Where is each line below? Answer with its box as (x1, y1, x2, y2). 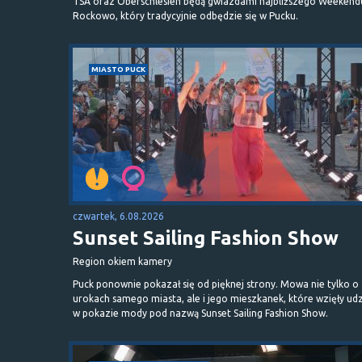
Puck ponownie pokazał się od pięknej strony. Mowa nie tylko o (73, 278, 359, 289)
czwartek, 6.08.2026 (73, 210, 164, 221)
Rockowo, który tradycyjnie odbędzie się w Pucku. (73, 10, 298, 21)
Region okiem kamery (73, 255, 172, 267)
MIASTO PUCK (91, 64, 145, 74)
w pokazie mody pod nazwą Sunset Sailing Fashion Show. (73, 307, 328, 318)
